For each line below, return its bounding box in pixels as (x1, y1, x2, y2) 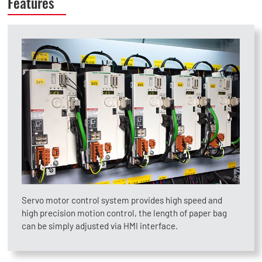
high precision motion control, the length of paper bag (22, 207, 227, 218)
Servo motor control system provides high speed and (22, 194, 223, 205)
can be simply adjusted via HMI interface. (22, 220, 178, 231)
